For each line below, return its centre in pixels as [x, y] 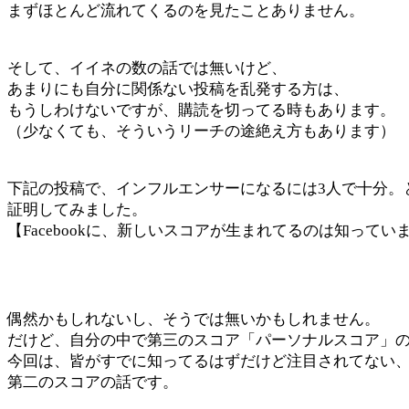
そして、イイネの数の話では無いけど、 [147, 68]
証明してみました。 [77, 210]
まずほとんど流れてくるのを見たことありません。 [186, 10]
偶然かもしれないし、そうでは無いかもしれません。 [194, 319]
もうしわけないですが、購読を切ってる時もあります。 [201, 110]
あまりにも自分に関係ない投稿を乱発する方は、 [178, 89]
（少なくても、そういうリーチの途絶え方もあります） [201, 131]
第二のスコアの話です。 [93, 382]
